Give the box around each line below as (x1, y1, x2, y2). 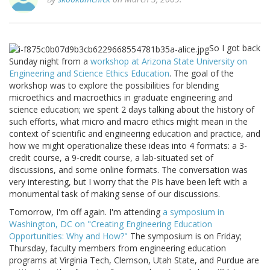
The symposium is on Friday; (128, 230, 242, 242)
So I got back (209, 42, 260, 54)
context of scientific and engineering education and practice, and (9, 127, 260, 139)
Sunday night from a (9, 55, 90, 67)
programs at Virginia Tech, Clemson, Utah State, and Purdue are (9, 254, 259, 266)
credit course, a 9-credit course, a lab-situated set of (9, 151, 213, 163)
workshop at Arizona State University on (90, 55, 247, 67)
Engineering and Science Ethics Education (9, 67, 169, 79)
